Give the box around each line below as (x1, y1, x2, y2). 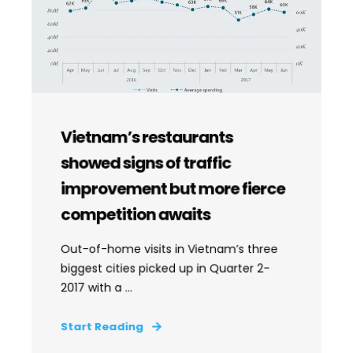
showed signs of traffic (60, 151, 232, 174)
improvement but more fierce (60, 177, 285, 200)
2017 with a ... (60, 279, 132, 296)
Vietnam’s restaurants (60, 125, 233, 149)
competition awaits (60, 203, 210, 226)
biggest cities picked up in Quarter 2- (60, 260, 270, 277)
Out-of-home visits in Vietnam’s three (60, 240, 278, 258)
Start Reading (60, 318, 144, 335)
